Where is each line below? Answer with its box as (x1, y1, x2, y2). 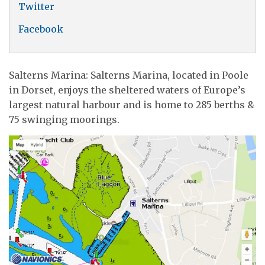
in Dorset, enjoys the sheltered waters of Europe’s (9, 84, 245, 96)
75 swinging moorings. (9, 114, 119, 126)
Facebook (18, 22, 63, 35)
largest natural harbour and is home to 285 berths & (9, 99, 254, 111)
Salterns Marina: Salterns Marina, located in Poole (9, 69, 248, 82)
